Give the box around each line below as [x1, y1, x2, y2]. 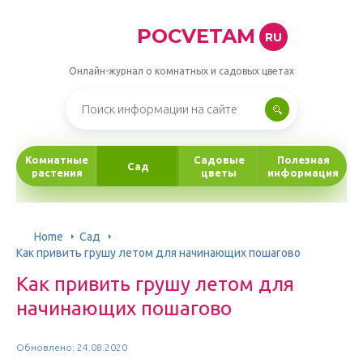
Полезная [276, 154, 330, 165]
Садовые [193, 154, 245, 165]
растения [31, 167, 83, 178]
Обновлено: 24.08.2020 [16, 342, 127, 352]
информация [267, 167, 339, 178]
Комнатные [25, 154, 88, 165]
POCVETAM [136, 24, 255, 48]
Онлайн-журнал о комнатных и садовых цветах [69, 66, 294, 76]
